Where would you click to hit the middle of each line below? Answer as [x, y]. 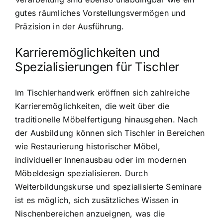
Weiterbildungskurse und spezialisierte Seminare [109, 187]
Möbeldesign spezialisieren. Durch [81, 173]
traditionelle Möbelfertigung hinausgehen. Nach [107, 120]
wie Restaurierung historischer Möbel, [88, 147]
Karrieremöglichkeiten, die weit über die [92, 106]
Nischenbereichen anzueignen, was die [90, 214]
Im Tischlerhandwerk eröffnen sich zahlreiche [103, 93]
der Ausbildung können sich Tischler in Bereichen [110, 133]
